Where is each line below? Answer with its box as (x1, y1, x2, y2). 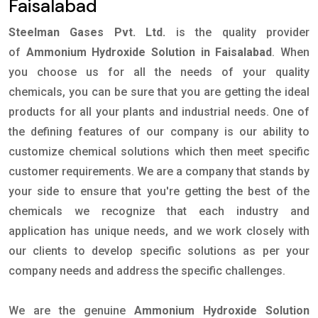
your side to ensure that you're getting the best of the (9, 185, 309, 199)
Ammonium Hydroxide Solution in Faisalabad (26, 45, 273, 60)
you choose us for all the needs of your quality (9, 65, 309, 79)
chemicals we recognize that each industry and (9, 204, 309, 219)
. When (272, 45, 310, 60)
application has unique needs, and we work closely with (9, 224, 309, 238)
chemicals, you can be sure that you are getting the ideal (9, 85, 309, 99)
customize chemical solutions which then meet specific (9, 145, 309, 159)
